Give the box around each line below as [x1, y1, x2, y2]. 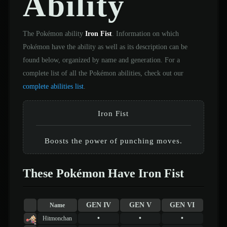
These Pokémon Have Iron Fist [22, 166, 184, 180]
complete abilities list [22, 82, 84, 90]
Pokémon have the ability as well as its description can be [22, 42, 187, 51]
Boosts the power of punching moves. [44, 136, 182, 145]
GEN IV [86, 201, 111, 209]
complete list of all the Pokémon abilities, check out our [22, 68, 183, 77]
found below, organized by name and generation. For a [22, 55, 180, 64]
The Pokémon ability [22, 29, 85, 37]
